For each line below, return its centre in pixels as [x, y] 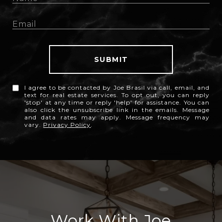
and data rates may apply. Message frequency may [117, 117]
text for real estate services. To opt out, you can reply [117, 95]
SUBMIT [111, 60]
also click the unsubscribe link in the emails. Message [117, 110]
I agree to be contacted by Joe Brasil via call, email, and [117, 88]
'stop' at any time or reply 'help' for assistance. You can [117, 103]
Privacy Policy [67, 125]
